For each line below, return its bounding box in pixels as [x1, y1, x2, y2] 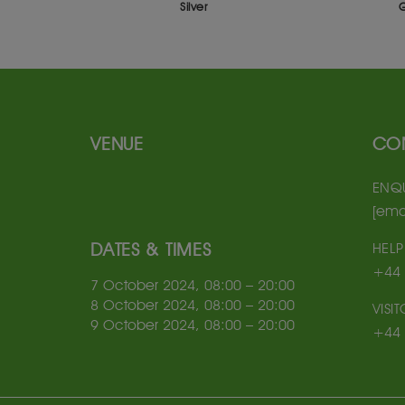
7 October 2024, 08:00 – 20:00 [90, 277, 296, 294]
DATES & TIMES [90, 239, 212, 260]
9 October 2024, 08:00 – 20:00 [90, 316, 296, 334]
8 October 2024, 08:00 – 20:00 [90, 297, 296, 314]
